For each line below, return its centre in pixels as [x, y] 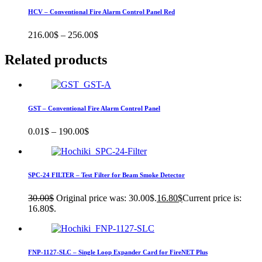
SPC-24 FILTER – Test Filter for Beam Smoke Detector [106, 175]
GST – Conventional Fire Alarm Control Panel [94, 108]
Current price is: [212, 198]
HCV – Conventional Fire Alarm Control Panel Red [101, 11]
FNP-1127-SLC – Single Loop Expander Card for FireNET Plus [118, 252]
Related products [56, 59]
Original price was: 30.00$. [106, 198]
